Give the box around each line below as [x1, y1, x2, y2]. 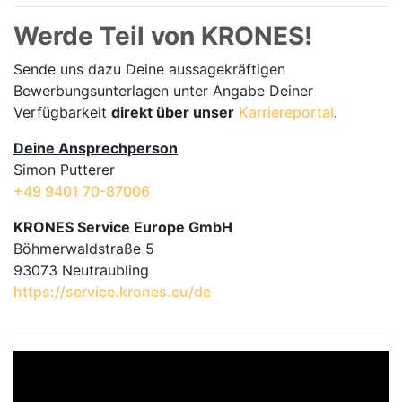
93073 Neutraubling [13, 261, 149, 280]
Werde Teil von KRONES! [13, 21, 312, 52]
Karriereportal [239, 103, 334, 122]
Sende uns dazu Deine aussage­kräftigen [13, 60, 285, 79]
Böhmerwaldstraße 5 [13, 240, 154, 258]
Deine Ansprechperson [13, 139, 178, 158]
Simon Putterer [13, 161, 115, 179]
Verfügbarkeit [13, 103, 111, 122]
